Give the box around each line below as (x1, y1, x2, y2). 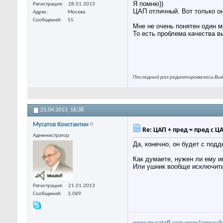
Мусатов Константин (33, 121, 89, 128)
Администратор (33, 132, 69, 138)
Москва (68, 9, 85, 15)
